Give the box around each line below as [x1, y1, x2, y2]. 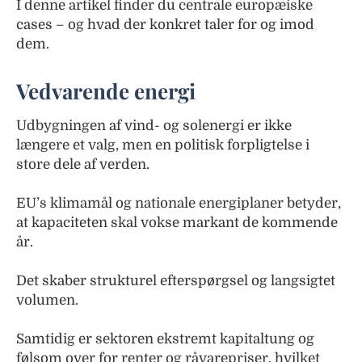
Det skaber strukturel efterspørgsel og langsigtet [16, 273, 335, 288]
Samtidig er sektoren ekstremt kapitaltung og [16, 331, 314, 347]
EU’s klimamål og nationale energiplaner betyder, [16, 196, 341, 211]
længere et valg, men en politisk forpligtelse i [16, 137, 309, 153]
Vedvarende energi [16, 77, 196, 105]
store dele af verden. [16, 157, 149, 172]
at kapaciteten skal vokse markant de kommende [16, 215, 338, 230]
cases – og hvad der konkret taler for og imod [16, 17, 314, 32]
